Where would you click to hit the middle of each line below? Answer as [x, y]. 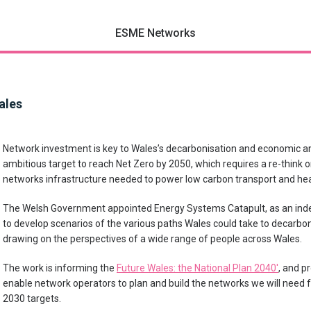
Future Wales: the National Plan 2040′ [197, 268]
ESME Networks [155, 33]
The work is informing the [60, 268]
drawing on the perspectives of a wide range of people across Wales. [152, 239]
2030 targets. [32, 299]
